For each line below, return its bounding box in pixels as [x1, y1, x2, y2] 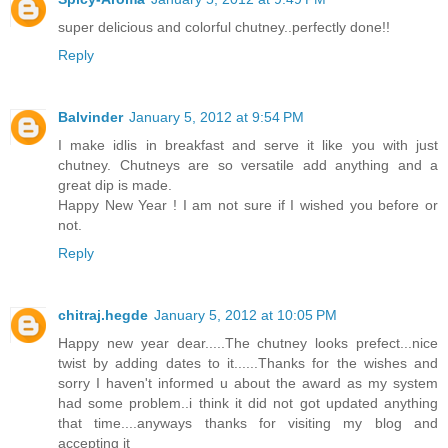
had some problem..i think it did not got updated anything [58, 394, 438, 411]
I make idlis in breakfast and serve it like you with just [58, 136, 438, 153]
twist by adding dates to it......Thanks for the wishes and [58, 354, 438, 371]
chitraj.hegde [58, 306, 148, 323]
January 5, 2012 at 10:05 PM [154, 306, 337, 323]
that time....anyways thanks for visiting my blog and [58, 414, 438, 431]
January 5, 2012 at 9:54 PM [129, 108, 304, 125]
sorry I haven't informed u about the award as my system [58, 374, 438, 391]
